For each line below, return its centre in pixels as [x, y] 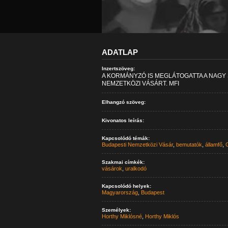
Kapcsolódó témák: [125, 138]
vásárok [112, 168]
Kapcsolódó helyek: [126, 186]
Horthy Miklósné [122, 216]
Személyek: [116, 210]
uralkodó [136, 168]
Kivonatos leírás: [123, 120]
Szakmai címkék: [123, 162]
